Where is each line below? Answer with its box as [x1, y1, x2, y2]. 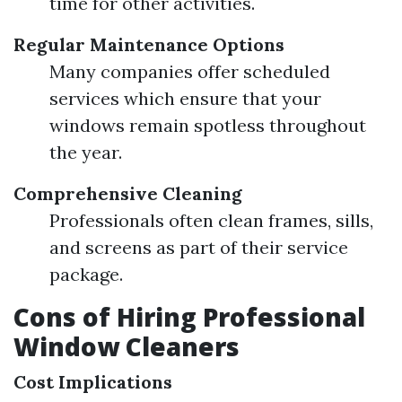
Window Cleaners [13, 329, 240, 363]
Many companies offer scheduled [49, 60, 330, 83]
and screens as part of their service [49, 236, 348, 258]
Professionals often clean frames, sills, [49, 209, 373, 232]
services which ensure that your [49, 87, 321, 109]
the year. [49, 141, 122, 163]
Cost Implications [13, 371, 172, 393]
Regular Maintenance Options [13, 33, 284, 56]
